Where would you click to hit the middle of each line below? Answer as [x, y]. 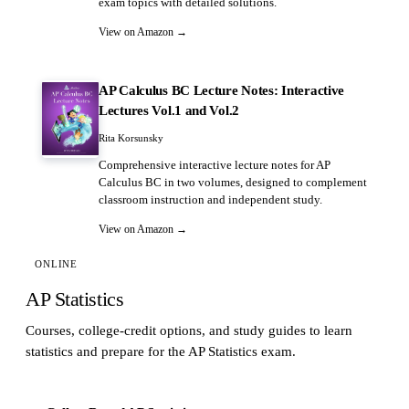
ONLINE [57, 264]
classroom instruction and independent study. [210, 200]
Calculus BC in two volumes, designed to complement [233, 183]
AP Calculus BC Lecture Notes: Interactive [222, 90]
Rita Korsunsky [131, 137]
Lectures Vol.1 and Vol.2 [169, 110]
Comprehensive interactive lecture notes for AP [215, 165]
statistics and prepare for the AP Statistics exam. [161, 351]
